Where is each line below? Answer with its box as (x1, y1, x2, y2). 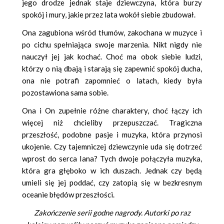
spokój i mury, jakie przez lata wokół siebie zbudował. (22, 9, 195, 19)
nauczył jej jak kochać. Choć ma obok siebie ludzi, (22, 51, 202, 61)
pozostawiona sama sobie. (22, 87, 108, 97)
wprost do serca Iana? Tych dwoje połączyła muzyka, (22, 153, 202, 163)
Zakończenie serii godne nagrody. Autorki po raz (33, 207, 190, 217)
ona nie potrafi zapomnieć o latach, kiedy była (22, 75, 202, 85)
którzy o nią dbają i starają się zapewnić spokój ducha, (22, 63, 202, 73)
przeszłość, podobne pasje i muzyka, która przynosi (22, 129, 202, 139)
